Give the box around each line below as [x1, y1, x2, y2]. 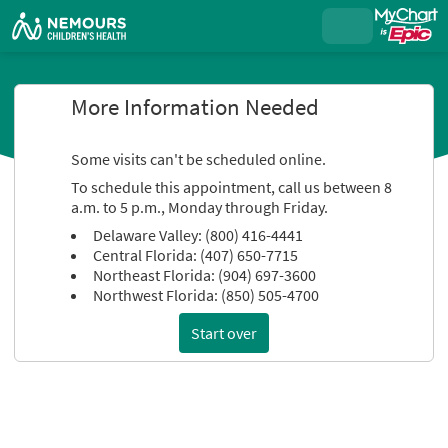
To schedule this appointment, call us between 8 [71, 177, 393, 197]
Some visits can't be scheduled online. [71, 149, 327, 169]
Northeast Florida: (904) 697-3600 [93, 265, 317, 285]
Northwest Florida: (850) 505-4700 [93, 285, 320, 305]
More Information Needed [71, 93, 320, 121]
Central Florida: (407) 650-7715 [93, 245, 299, 265]
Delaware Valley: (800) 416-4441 [93, 225, 304, 245]
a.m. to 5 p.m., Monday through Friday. [71, 197, 329, 217]
